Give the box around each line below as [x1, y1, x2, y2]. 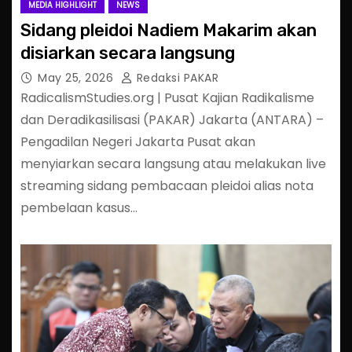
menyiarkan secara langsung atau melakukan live [20, 155, 326, 173]
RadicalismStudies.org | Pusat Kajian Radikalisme [20, 89, 314, 107]
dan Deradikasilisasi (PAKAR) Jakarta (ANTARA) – [20, 111, 324, 129]
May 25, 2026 [38, 70, 117, 86]
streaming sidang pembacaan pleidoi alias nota [20, 177, 313, 195]
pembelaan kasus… [20, 199, 137, 217]
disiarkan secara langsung [20, 42, 235, 64]
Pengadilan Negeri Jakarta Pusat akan [20, 133, 255, 151]
